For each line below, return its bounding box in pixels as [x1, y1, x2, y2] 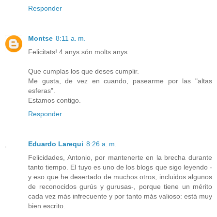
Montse [28, 34, 53, 42]
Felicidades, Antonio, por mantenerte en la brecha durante [28, 153, 212, 161]
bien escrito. [28, 201, 65, 210]
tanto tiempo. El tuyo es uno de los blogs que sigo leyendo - [28, 163, 212, 171]
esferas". [28, 86, 55, 94]
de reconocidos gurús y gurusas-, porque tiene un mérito [28, 182, 212, 190]
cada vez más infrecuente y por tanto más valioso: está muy [28, 192, 212, 200]
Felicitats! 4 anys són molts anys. [28, 47, 129, 56]
